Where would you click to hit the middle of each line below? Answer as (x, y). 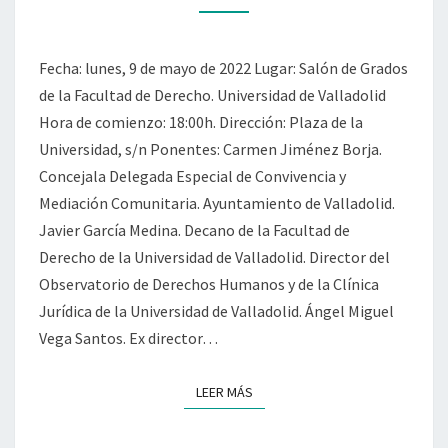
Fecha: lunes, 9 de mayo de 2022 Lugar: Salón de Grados (223, 68)
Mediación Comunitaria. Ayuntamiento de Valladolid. (217, 203)
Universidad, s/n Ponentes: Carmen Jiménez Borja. (210, 149)
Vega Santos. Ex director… (128, 338)
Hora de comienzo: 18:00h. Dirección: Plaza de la (201, 122)
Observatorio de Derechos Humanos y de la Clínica (209, 284)
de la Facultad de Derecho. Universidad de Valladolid (212, 95)
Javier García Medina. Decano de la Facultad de (194, 230)
